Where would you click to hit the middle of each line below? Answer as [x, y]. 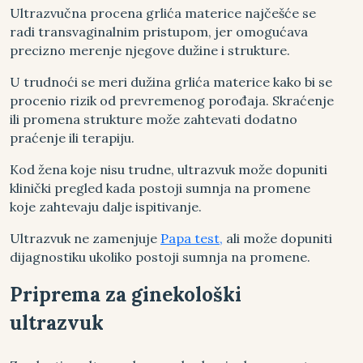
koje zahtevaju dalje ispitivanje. [106, 206]
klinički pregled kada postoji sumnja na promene [160, 188]
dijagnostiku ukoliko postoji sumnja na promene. [160, 256]
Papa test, [192, 238]
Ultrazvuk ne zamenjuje [85, 238]
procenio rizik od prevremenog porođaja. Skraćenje [172, 100]
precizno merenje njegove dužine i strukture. [150, 50]
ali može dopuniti [278, 238]
